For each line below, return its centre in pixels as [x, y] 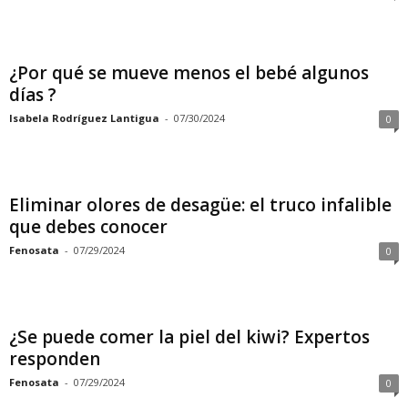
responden [55, 359]
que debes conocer [88, 227]
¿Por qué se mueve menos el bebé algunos [189, 73]
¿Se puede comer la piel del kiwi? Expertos [189, 337]
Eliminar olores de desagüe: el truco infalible [200, 205]
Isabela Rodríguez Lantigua [84, 118]
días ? [33, 95]
